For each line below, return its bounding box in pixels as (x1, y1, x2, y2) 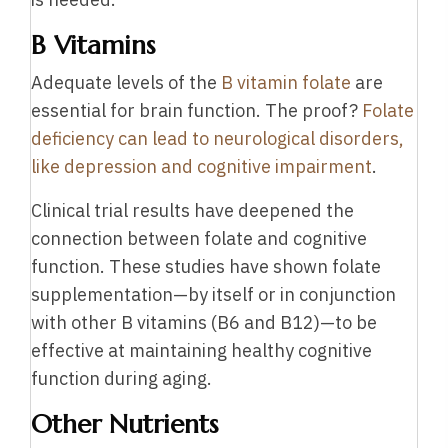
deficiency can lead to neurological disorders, (31, 127, 404, 151)
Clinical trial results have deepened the (31, 199, 354, 223)
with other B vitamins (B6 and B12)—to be (31, 311, 377, 335)
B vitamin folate (221, 71, 351, 95)
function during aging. (31, 367, 212, 391)
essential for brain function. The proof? (31, 99, 362, 123)
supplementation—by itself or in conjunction (31, 283, 396, 307)
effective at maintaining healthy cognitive (31, 339, 372, 363)
